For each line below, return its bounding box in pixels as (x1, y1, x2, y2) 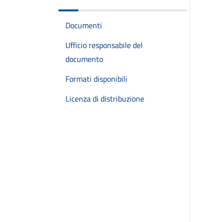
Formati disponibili (65, 72, 127, 85)
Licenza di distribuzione (65, 92, 144, 105)
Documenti (65, 19, 102, 31)
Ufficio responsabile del (65, 39, 143, 51)
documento (65, 53, 103, 65)
